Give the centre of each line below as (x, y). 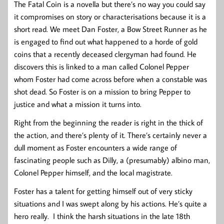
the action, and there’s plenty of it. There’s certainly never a (110, 135)
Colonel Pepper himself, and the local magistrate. (93, 173)
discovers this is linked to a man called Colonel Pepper (101, 67)
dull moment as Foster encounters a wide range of (95, 148)
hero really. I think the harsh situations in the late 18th (102, 216)
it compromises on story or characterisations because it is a (110, 17)
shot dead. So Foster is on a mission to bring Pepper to (102, 92)
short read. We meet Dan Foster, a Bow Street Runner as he (110, 29)
